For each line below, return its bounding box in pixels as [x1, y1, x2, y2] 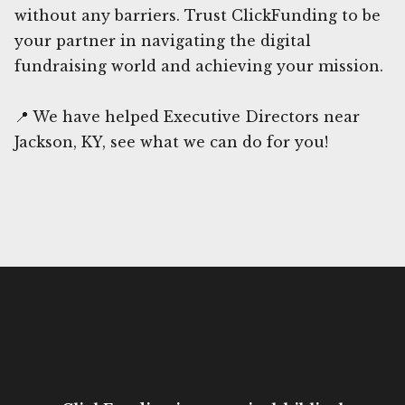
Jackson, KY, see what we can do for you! [14, 132, 328, 151]
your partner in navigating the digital [14, 31, 311, 50]
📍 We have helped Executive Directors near [14, 107, 360, 126]
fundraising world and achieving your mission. [14, 56, 383, 75]
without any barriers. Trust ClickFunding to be [14, 5, 381, 24]
